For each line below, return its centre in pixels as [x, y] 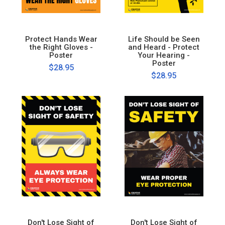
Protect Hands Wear [61, 39]
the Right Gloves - [61, 47]
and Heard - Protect [164, 47]
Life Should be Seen [164, 39]
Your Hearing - [164, 55]
